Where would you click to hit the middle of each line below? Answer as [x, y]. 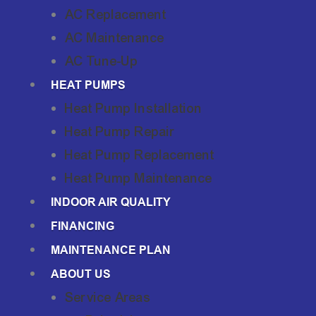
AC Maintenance [115, 37]
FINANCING [83, 226]
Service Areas [108, 297]
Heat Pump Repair [120, 131]
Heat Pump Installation [134, 108]
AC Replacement [116, 14]
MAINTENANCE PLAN [111, 250]
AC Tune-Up [102, 61]
